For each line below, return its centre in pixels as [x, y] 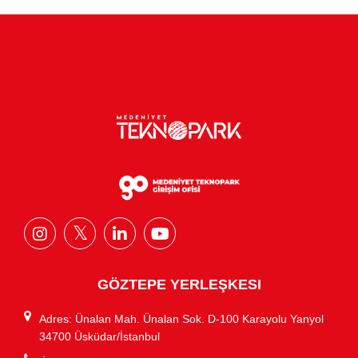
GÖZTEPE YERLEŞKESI [179, 284]
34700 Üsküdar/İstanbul [99, 336]
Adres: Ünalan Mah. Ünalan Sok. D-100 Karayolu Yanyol [181, 318]
